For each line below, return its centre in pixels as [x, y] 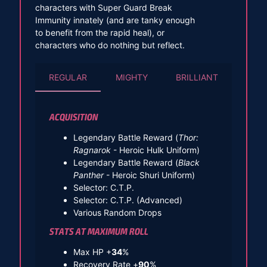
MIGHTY [131, 77]
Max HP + [92, 252]
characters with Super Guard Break [103, 7]
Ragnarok [92, 150]
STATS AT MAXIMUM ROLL [99, 232]
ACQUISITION [73, 117]
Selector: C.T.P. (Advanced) [128, 200]
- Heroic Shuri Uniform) [149, 175]
